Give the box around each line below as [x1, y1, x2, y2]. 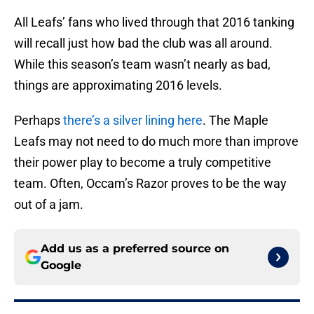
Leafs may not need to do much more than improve [14, 134, 299, 149]
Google [41, 259, 81, 273]
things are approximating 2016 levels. [14, 78, 222, 93]
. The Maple [203, 113, 268, 128]
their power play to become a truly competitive [14, 155, 271, 170]
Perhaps [14, 113, 63, 128]
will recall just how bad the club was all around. [14, 36, 273, 51]
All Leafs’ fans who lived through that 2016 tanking [14, 15, 294, 30]
